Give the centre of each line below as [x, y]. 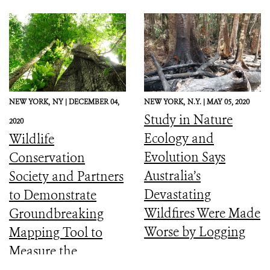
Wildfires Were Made [202, 213]
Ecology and [179, 138]
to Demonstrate [53, 195]
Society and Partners [66, 176]
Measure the [43, 251]
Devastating [177, 194]
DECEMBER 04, [94, 102]
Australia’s [172, 176]
